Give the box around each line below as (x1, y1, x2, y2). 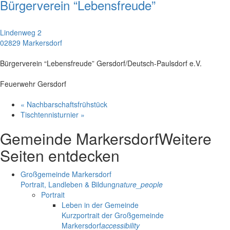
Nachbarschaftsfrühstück (25, 99, 107, 109)
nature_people (116, 179, 163, 189)
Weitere (159, 127, 212, 149)
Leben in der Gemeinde (62, 199, 139, 210)
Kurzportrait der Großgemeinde (62, 209, 164, 220)
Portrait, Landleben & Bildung (21, 179, 116, 189)
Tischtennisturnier (21, 109, 81, 120)
